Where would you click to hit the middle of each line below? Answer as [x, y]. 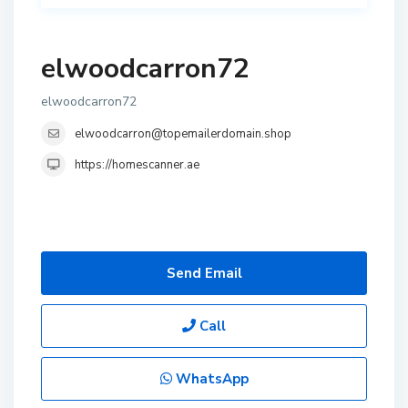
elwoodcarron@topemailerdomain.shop [183, 134]
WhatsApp [210, 379]
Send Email [204, 273]
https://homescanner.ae [137, 165]
